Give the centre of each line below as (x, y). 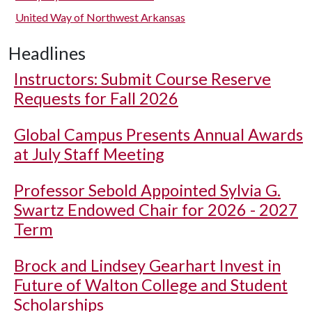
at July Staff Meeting (89, 154)
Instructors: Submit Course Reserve (142, 79)
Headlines (47, 53)
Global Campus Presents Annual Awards (158, 134)
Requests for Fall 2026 (96, 98)
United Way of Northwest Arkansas (100, 17)
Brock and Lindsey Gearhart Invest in (147, 265)
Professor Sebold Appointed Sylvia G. (147, 190)
